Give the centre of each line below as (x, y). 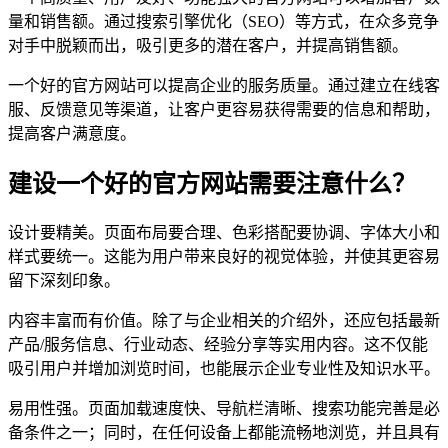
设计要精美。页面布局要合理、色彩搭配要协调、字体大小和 (224, 232)
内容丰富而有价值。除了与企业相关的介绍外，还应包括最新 (224, 320)
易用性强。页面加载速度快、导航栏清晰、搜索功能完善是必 (224, 408)
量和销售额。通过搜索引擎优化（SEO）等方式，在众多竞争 (223, 21)
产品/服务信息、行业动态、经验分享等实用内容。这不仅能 (218, 344)
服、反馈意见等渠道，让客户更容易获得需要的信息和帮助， (224, 109)
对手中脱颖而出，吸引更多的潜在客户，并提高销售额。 (208, 45)
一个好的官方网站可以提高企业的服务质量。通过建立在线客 (224, 85)
